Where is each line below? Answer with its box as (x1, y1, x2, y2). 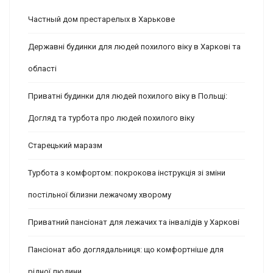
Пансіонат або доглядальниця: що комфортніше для (28, 245, 224, 255)
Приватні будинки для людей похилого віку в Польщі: (28, 91, 227, 101)
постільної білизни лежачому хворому (28, 190, 171, 200)
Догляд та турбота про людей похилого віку (28, 113, 194, 123)
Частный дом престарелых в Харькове (28, 15, 175, 24)
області (28, 64, 57, 74)
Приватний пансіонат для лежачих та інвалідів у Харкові (28, 218, 239, 227)
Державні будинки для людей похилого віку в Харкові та (28, 42, 241, 52)
